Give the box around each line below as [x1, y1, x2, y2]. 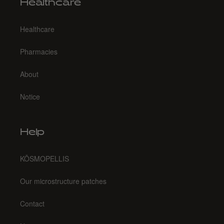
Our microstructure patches [20, 176, 106, 186]
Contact [20, 198, 44, 208]
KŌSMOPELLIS [20, 153, 69, 163]
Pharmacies [20, 46, 57, 56]
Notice [20, 91, 40, 101]
